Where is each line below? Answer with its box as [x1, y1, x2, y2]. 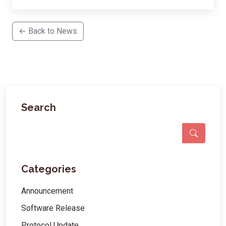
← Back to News [19, 26, 77, 36]
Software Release [21, 203, 85, 213]
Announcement [21, 186, 73, 196]
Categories [21, 163, 76, 175]
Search [21, 101, 56, 114]
